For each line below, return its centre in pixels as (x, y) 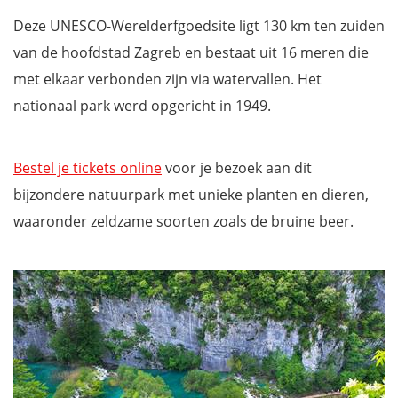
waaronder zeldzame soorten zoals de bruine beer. (183, 221)
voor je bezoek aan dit (237, 168)
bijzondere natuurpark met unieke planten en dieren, (191, 195)
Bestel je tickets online (88, 168)
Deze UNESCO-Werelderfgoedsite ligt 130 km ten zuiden (199, 26)
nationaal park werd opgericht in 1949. (142, 106)
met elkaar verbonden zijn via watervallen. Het (167, 79)
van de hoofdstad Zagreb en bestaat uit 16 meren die (191, 52)
